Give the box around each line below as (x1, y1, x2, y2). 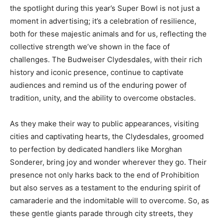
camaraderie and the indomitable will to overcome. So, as (10, 196, 209, 206)
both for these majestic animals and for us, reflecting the (10, 29, 207, 39)
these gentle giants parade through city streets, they (10, 209, 193, 219)
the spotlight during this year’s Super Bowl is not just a (10, 3, 200, 13)
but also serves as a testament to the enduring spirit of (10, 183, 200, 193)
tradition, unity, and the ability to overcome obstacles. (10, 93, 196, 103)
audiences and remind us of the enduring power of (10, 80, 186, 90)
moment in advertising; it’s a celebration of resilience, (10, 16, 196, 26)
